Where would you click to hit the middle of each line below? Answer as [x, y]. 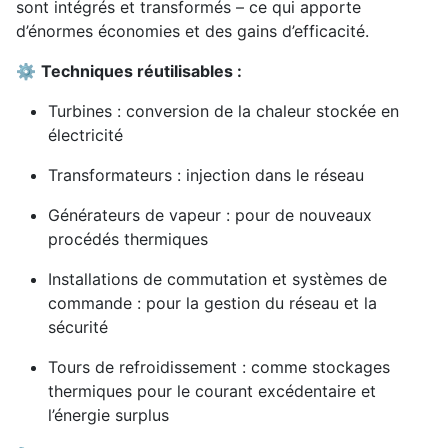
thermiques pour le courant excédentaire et [212, 391]
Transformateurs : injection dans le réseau [206, 175]
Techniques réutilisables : [141, 71]
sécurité [78, 327]
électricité [85, 135]
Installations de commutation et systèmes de [217, 279]
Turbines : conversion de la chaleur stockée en [223, 111]
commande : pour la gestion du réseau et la [212, 303]
